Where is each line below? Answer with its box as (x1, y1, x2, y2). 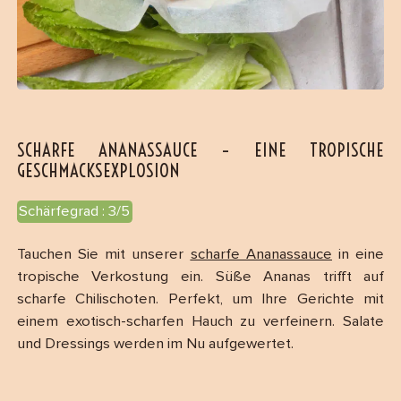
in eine (331, 246, 385, 262)
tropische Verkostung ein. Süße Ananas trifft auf (16, 269, 385, 285)
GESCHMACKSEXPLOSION (16, 158, 180, 182)
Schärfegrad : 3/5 (19, 204, 131, 220)
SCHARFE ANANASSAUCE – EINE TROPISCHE (16, 138, 385, 161)
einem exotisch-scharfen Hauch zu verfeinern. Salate (16, 313, 385, 329)
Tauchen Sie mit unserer (16, 246, 191, 262)
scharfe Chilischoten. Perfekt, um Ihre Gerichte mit (16, 291, 385, 307)
